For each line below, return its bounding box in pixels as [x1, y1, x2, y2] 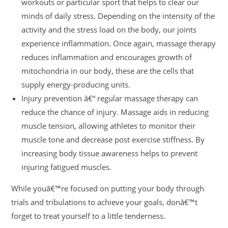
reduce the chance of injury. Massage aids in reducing [21, 107, 209, 117]
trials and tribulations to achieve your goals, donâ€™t [11, 197, 198, 207]
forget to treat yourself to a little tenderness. [11, 211, 166, 221]
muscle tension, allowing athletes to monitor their [21, 121, 196, 131]
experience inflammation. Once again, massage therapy [21, 38, 216, 48]
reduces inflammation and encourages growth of [21, 52, 192, 62]
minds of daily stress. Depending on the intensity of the [21, 11, 215, 21]
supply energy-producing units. [21, 79, 131, 90]
